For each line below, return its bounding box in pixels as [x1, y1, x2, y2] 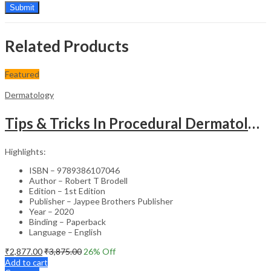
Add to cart [5, 256, 48, 267]
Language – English [29, 226, 102, 237]
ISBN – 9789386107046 [29, 165, 120, 175]
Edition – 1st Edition [29, 185, 105, 196]
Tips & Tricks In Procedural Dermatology [248, 114, 260, 132]
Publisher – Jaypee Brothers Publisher [29, 195, 173, 206]
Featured [5, 68, 39, 79]
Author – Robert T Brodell [29, 175, 128, 186]
